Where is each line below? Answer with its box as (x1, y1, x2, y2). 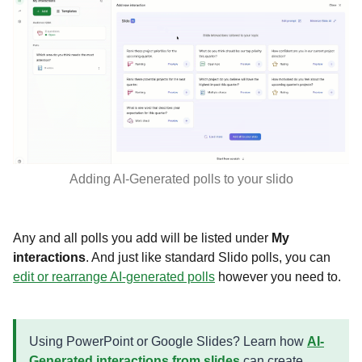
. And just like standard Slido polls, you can (86, 250, 330, 264)
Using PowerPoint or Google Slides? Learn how (29, 334, 307, 348)
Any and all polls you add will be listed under (13, 230, 271, 245)
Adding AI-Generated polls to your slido (69, 171, 293, 186)
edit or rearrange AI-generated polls (13, 269, 215, 284)
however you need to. (215, 269, 344, 284)
